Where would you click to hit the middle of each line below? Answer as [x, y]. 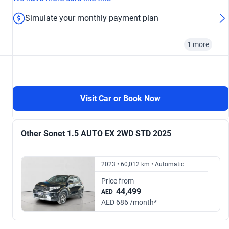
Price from [118, 181]
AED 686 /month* [129, 202]
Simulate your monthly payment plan [92, 18]
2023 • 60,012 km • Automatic [143, 164]
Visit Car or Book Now [121, 98]
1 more [198, 44]
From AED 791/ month [50, 107]
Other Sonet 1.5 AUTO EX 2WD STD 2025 [96, 134]
